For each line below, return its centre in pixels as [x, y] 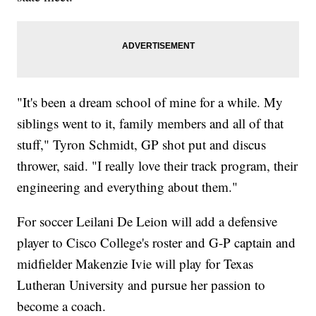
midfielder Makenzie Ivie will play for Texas [135, 263]
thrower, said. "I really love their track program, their [158, 165]
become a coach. [62, 305]
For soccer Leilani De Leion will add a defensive [147, 221]
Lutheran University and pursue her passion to [141, 284]
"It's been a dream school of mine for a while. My [150, 102]
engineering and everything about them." [128, 186]
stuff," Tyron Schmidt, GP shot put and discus [142, 144]
